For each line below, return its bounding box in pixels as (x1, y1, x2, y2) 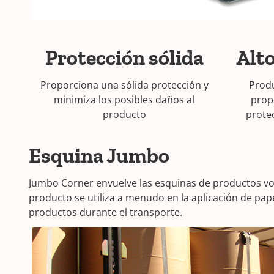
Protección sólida (45, 45, 204, 70)
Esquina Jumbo (29, 143, 169, 168)
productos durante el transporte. (29, 206, 182, 219)
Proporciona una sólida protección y (40, 78, 209, 92)
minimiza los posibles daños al (54, 93, 195, 106)
